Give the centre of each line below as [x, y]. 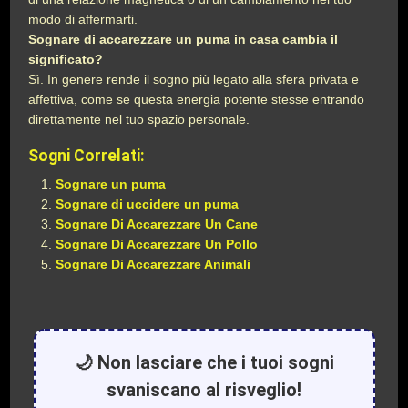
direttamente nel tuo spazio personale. [139, 119]
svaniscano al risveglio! [204, 390]
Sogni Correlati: [87, 156]
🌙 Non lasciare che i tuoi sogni [204, 362]
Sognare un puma [111, 184]
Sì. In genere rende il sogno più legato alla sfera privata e [194, 79]
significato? [66, 59]
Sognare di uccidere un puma [148, 204]
